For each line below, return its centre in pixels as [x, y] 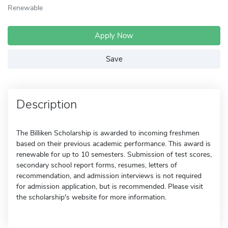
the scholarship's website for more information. [91, 197]
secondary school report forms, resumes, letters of [97, 165]
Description [47, 104]
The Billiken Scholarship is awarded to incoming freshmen [108, 133]
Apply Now [114, 36]
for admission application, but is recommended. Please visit [110, 187]
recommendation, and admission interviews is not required [109, 176]
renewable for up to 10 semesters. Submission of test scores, [114, 154]
